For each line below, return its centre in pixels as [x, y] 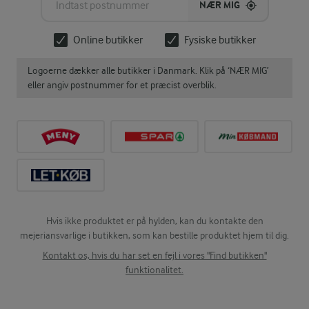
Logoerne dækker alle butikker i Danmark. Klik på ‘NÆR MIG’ [148, 70]
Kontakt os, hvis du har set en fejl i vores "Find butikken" [154, 255]
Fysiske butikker [220, 40]
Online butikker [108, 40]
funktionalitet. [154, 270]
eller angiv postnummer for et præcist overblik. [122, 85]
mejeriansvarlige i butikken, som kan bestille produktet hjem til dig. [154, 235]
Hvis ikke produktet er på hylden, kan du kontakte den [154, 221]
